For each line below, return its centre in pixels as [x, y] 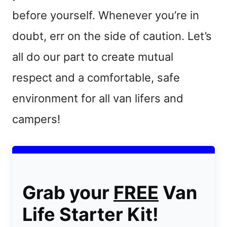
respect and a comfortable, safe [96, 78]
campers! [36, 119]
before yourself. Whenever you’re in [106, 15]
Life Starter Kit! [90, 215]
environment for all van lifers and [98, 99]
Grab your [68, 193]
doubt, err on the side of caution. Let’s [112, 36]
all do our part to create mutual [93, 57]
